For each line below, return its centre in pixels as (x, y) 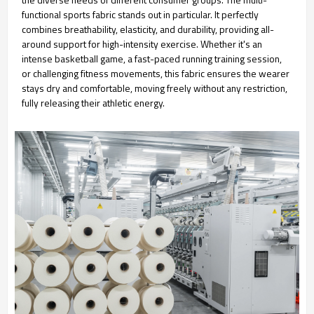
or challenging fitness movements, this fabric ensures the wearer (156, 73)
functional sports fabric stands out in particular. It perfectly (140, 14)
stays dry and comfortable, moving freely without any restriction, (155, 88)
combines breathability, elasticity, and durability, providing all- (148, 29)
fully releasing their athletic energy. (93, 103)
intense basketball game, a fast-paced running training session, (152, 59)
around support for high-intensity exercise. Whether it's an (142, 44)
